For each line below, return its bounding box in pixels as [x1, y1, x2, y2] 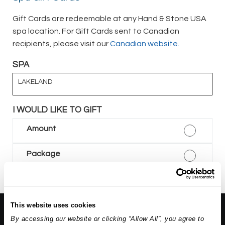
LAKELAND [18, 78, 52, 86]
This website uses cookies [11, 201, 96, 209]
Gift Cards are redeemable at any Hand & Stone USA [13, 14, 206, 23]
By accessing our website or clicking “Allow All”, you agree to [11, 215, 204, 223]
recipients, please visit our [13, 39, 110, 48]
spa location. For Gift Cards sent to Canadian [13, 27, 179, 35]
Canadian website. [110, 39, 179, 48]
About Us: [16, 209, 56, 219]
